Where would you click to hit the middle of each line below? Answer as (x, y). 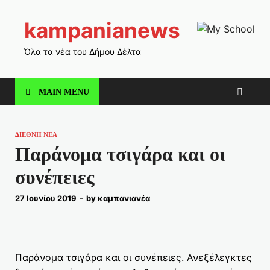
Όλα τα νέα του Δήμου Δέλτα (83, 52)
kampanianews (102, 30)
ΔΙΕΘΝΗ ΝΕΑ (36, 134)
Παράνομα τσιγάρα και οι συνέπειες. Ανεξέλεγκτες (133, 258)
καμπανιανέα (124, 199)
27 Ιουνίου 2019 (46, 199)
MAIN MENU (64, 92)
